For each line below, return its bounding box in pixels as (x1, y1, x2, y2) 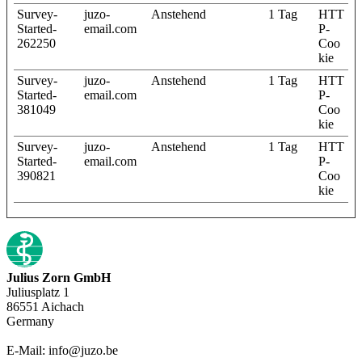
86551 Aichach (6, 299, 84, 314)
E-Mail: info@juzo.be (6, 343, 118, 357)
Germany (6, 314, 54, 328)
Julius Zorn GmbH (6, 270, 111, 284)
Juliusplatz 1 (6, 284, 69, 299)
